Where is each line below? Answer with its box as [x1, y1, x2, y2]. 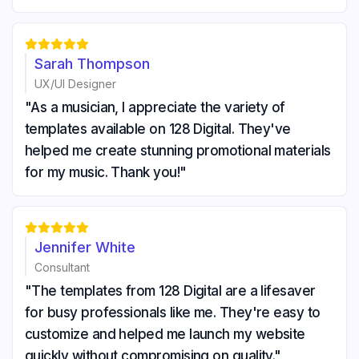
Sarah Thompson [34, 55, 150, 73]
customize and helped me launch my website [25, 326, 305, 343]
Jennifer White [34, 239, 135, 256]
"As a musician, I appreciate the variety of [25, 99, 285, 116]
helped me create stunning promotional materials [25, 143, 331, 159]
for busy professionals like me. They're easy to [25, 305, 321, 321]
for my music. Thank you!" [25, 164, 187, 181]
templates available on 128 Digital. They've [25, 121, 291, 138]
